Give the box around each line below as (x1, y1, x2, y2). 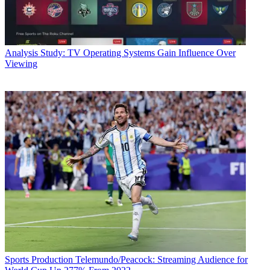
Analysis (5, 47, 38, 58)
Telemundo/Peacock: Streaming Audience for (75, 254, 248, 265)
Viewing (5, 58, 37, 69)
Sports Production (5, 254, 73, 265)
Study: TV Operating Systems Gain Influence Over (40, 47, 236, 58)
